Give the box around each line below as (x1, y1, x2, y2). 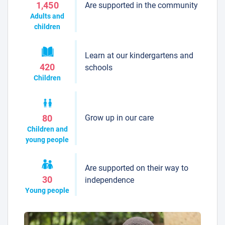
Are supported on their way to (84, 163, 188, 173)
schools (84, 63, 113, 73)
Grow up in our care (84, 113, 154, 123)
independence (84, 175, 134, 185)
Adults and (30, 12, 65, 21)
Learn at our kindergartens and (84, 51, 193, 61)
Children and (27, 125, 68, 133)
